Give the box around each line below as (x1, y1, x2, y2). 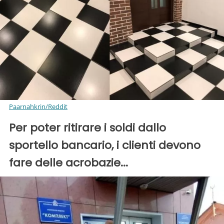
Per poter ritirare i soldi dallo (9, 120, 166, 136)
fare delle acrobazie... (9, 155, 128, 171)
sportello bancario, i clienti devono (9, 137, 200, 153)
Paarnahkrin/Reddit (9, 102, 67, 111)
